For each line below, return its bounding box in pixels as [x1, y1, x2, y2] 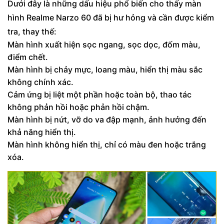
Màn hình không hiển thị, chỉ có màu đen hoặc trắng [7, 139, 206, 150]
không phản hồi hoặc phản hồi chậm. [7, 102, 149, 112]
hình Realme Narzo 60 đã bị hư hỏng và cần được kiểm [7, 12, 214, 23]
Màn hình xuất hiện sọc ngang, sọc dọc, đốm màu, [7, 39, 200, 50]
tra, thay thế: [7, 26, 56, 37]
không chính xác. [7, 77, 73, 87]
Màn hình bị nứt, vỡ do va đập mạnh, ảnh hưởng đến [7, 114, 206, 125]
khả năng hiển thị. [7, 127, 76, 137]
